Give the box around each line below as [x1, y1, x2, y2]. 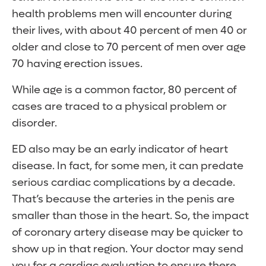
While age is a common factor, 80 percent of [12, 83, 237, 97]
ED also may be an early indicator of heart [12, 142, 228, 157]
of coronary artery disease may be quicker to [12, 226, 243, 240]
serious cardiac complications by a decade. [12, 176, 235, 190]
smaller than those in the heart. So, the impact [12, 209, 249, 223]
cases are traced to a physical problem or [12, 100, 227, 114]
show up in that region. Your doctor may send [12, 242, 243, 256]
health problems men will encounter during [12, 7, 232, 21]
